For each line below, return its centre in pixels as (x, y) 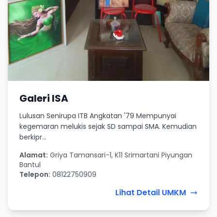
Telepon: (35, 175)
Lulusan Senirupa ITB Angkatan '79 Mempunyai (98, 116)
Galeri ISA (44, 99)
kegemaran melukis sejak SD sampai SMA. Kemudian (108, 127)
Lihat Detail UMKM (151, 193)
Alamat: (34, 155)
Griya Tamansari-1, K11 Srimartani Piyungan (120, 155)
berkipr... (33, 137)
